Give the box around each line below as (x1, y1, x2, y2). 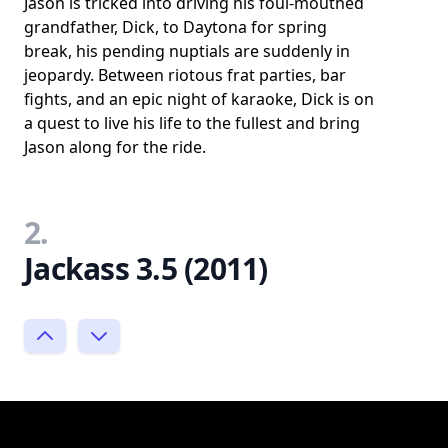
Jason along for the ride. (24, 136, 206, 158)
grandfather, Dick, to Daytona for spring (24, 16, 327, 38)
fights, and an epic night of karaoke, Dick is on (24, 88, 374, 110)
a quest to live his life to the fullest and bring (24, 112, 360, 134)
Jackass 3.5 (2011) (24, 248, 268, 289)
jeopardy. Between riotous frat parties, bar (24, 64, 346, 86)
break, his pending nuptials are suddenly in (24, 40, 350, 62)
